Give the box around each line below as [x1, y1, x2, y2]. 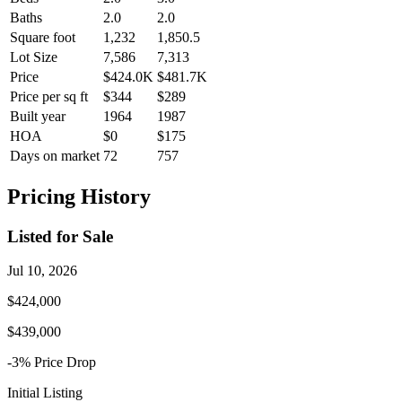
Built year [10, 108, 66, 124]
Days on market [10, 147, 100, 163]
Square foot [10, 29, 75, 45]
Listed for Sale [7, 226, 113, 246]
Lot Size [10, 48, 57, 65]
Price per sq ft [10, 88, 88, 104]
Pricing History [7, 184, 151, 208]
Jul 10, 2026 [7, 263, 77, 279]
